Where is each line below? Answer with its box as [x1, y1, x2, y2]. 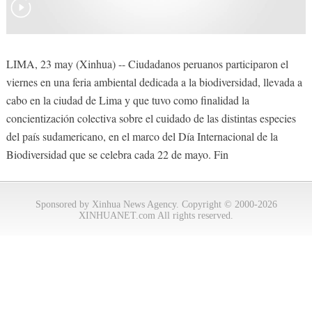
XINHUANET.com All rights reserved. [79, 210, 233, 221]
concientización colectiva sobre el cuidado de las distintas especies [6, 110, 296, 125]
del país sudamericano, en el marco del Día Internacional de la [6, 128, 278, 143]
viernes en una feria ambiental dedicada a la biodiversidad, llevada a [6, 74, 302, 89]
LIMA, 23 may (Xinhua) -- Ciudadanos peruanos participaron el [6, 56, 288, 71]
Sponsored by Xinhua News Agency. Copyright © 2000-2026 [35, 198, 277, 210]
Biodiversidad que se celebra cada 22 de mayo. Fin [6, 146, 228, 162]
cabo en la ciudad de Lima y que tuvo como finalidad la [6, 92, 249, 107]
